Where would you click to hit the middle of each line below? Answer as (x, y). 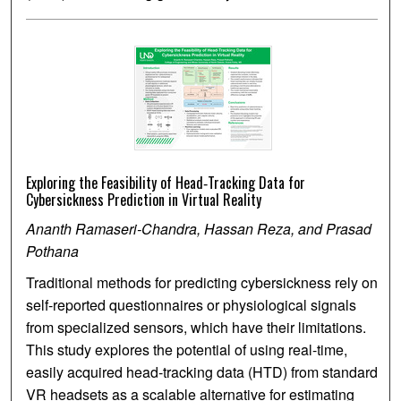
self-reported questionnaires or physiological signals (192, 305)
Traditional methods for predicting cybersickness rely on (202, 283)
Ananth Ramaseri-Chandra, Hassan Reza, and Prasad (199, 229)
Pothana (53, 252)
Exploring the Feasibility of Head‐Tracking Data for (166, 183)
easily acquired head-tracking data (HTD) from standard (202, 372)
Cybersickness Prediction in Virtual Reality (144, 200)
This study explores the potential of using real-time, (187, 350)
